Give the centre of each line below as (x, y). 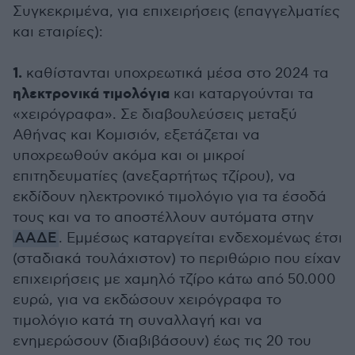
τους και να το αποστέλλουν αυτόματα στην (163, 218)
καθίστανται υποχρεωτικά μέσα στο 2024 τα (176, 73)
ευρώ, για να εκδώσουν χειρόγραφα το (147, 300)
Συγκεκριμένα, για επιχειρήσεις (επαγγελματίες (176, 11)
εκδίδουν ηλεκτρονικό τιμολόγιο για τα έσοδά (170, 197)
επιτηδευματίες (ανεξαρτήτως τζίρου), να (154, 176)
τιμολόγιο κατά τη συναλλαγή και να (137, 321)
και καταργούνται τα (242, 94)
